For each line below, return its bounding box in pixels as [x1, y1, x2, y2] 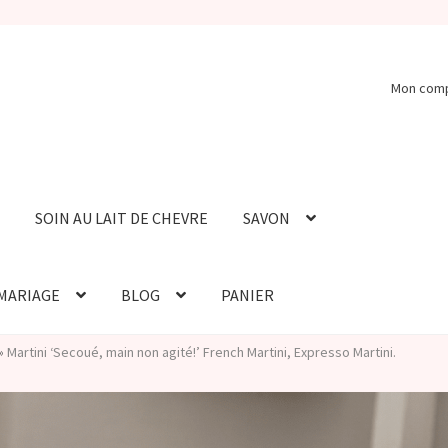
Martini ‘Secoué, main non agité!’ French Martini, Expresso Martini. [7, 342, 396, 361]
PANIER [221, 285, 275, 306]
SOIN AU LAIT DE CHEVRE [35, 208, 209, 229]
